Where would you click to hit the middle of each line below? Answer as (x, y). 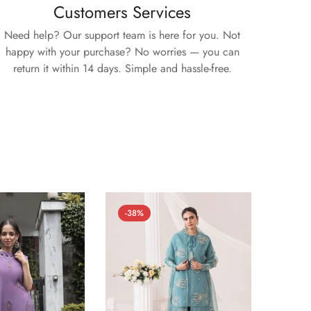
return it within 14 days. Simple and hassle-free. (122, 68)
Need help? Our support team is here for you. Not (122, 35)
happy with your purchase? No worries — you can (122, 51)
